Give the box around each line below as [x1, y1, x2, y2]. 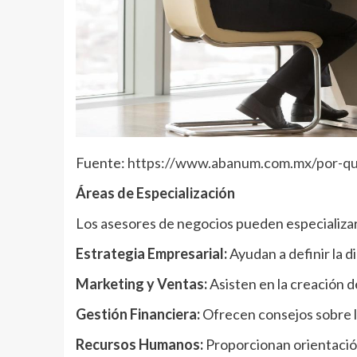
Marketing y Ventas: [75, 275, 207, 293]
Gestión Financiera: [75, 305, 200, 324]
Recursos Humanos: [75, 335, 203, 354]
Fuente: [75, 154, 127, 172]
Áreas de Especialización [75, 184, 235, 202]
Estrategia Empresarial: [75, 245, 227, 263]
